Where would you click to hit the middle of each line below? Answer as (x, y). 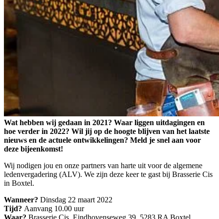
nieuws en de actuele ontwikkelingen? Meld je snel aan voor (102, 140)
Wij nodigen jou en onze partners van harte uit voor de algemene (103, 166)
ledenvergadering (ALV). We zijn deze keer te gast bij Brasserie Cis (108, 175)
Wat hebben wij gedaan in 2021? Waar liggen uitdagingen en (104, 123)
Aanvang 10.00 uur (54, 209)
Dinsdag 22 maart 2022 (76, 200)
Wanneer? (22, 200)
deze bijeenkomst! (33, 149)
